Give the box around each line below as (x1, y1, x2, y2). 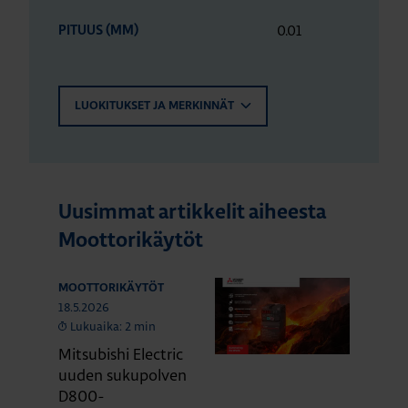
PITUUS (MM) (58, 24, 138, 38)
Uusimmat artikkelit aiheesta (58, 203, 325, 224)
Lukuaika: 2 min (70, 319, 157, 334)
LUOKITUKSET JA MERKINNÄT (75, 100, 237, 113)
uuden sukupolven (58, 365, 187, 385)
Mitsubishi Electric (58, 344, 183, 364)
